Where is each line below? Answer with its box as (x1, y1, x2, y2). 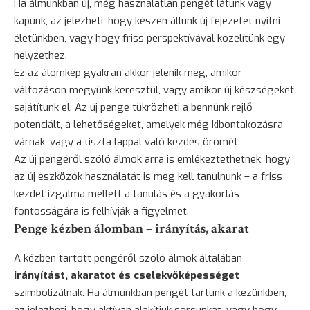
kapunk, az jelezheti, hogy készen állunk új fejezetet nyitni (14, 13, 280, 28)
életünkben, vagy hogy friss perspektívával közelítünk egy (14, 30, 285, 45)
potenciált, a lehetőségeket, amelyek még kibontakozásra (14, 117, 283, 131)
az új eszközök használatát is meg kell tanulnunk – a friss (14, 169, 282, 183)
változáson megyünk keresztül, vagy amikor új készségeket (14, 82, 294, 97)
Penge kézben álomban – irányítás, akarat (14, 219, 249, 237)
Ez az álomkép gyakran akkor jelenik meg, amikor (14, 65, 242, 80)
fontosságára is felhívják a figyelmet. (14, 203, 189, 218)
